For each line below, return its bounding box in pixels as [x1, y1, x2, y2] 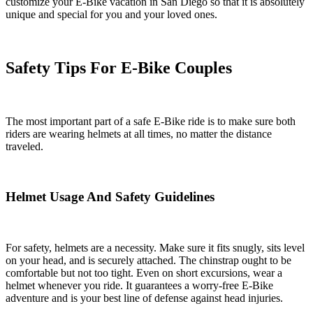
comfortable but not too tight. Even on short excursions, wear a [6, 267, 282, 279]
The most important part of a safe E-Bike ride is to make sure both [6, 115, 296, 127]
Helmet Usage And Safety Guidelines [6, 189, 214, 205]
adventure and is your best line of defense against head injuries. [6, 292, 283, 305]
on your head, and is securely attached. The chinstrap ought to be [6, 254, 291, 267]
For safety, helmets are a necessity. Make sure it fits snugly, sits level [6, 242, 305, 254]
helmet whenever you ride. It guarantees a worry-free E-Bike [6, 279, 273, 292]
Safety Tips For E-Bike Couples [6, 58, 232, 77]
